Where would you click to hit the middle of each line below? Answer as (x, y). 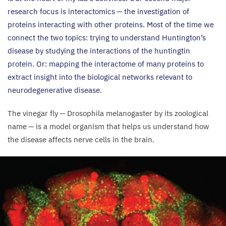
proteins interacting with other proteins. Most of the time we (111, 24)
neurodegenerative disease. (55, 90)
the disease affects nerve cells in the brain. (82, 139)
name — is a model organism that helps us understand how (108, 126)
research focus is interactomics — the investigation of (98, 11)
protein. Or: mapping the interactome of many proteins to (106, 64)
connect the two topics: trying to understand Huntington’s (107, 38)
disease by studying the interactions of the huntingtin (99, 51)
